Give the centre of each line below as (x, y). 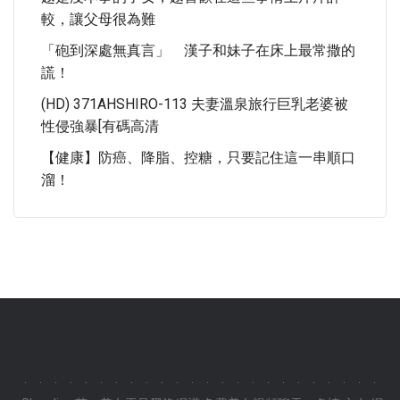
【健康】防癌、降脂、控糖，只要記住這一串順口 (198, 158)
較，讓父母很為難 (98, 19)
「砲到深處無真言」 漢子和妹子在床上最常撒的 (198, 50)
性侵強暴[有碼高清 (100, 126)
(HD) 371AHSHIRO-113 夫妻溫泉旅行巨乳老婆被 (195, 104)
